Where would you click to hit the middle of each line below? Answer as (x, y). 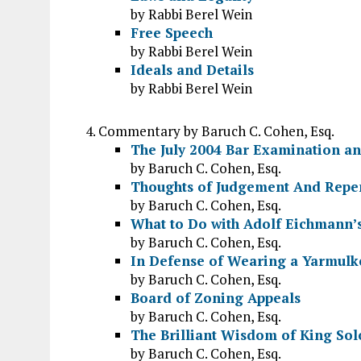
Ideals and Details (192, 70)
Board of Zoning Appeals (216, 298)
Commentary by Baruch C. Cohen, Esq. (216, 131)
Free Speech (172, 33)
